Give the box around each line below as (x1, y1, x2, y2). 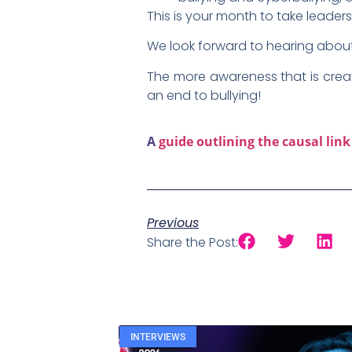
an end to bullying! (147, 86, 261, 104)
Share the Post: (147, 233, 238, 252)
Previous (147, 214, 199, 233)
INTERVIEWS (130, 331, 185, 343)
